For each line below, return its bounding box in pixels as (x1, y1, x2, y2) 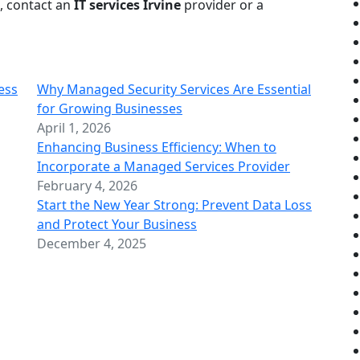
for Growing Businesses (37, 99, 182, 117)
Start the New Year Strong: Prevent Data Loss (37, 195, 312, 214)
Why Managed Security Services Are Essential (37, 80, 311, 98)
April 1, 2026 (37, 118, 111, 137)
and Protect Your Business (37, 215, 197, 233)
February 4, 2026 (37, 176, 137, 194)
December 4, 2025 (37, 234, 146, 252)
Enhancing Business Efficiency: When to (37, 137, 276, 156)
